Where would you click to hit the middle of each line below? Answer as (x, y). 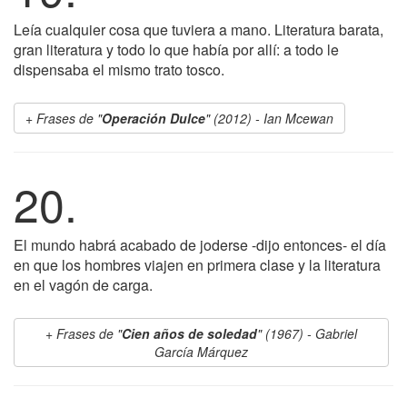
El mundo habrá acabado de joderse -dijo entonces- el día (200, 245)
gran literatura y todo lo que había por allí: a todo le (176, 50)
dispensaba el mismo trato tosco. (119, 69)
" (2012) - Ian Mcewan (269, 118)
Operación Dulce (154, 118)
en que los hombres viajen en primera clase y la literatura (197, 265)
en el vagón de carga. (83, 285)
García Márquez (201, 352)
